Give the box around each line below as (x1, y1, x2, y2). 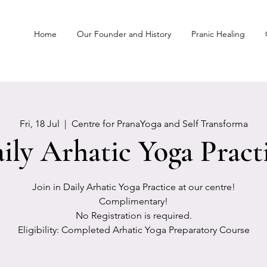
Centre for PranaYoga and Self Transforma (71, 118, 248, 129)
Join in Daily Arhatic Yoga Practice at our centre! (32, 181, 235, 193)
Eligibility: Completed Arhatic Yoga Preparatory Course (17, 224, 250, 235)
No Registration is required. (75, 210, 192, 221)
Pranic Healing (191, 29, 245, 39)
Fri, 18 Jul (19, 118, 60, 129)
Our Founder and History (77, 29, 171, 39)
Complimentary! (99, 195, 168, 207)
